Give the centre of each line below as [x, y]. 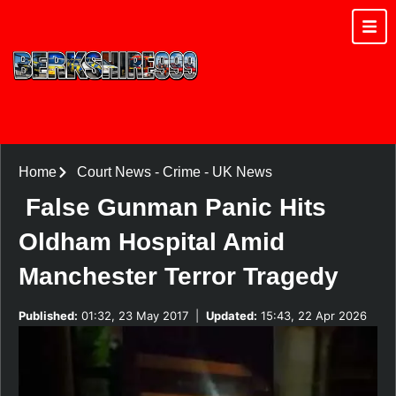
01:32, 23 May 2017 [133, 315]
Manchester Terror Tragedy [179, 276]
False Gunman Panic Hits [176, 207]
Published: [48, 315]
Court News [114, 171]
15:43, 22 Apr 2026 [312, 315]
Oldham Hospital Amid [152, 241]
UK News [242, 171]
